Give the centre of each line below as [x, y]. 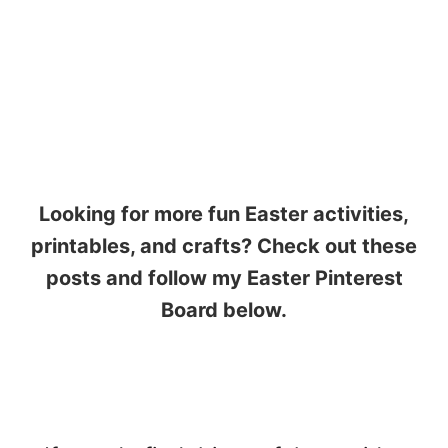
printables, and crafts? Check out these [224, 246]
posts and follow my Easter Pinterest [224, 278]
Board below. [224, 310]
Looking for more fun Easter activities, [224, 214]
